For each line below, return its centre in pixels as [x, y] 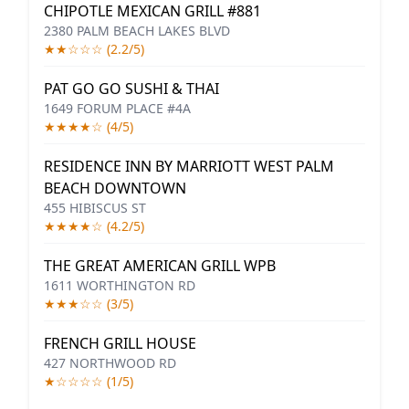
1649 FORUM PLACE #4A [117, 108]
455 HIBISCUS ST [95, 208]
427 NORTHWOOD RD [110, 363]
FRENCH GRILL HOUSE [120, 343]
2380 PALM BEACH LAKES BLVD [137, 31]
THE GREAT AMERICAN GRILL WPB [160, 266]
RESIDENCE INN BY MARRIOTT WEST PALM [189, 166]
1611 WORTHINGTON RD [120, 285]
